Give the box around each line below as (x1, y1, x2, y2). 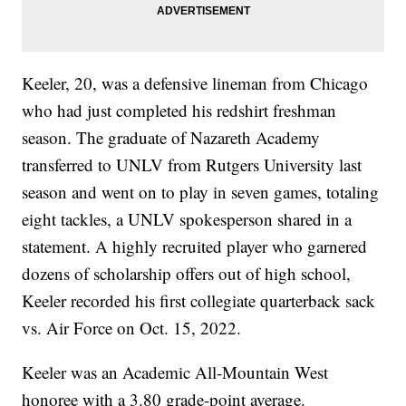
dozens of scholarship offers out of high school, (22, 261, 352, 285)
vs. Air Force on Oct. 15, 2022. (22, 315, 242, 339)
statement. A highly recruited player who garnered (22, 234, 368, 257)
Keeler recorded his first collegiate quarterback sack (22, 288, 376, 312)
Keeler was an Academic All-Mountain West (22, 360, 329, 383)
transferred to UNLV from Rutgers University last (22, 152, 362, 176)
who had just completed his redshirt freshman (22, 98, 337, 121)
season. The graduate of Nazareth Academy (22, 125, 321, 149)
